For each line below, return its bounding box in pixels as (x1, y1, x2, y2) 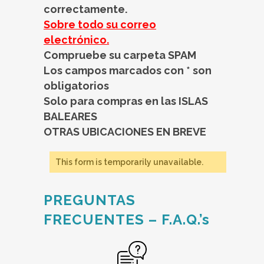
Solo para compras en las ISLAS (44, 95, 208, 108)
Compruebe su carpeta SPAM (44, 49, 196, 62)
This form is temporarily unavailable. (55, 157, 203, 167)
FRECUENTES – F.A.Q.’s (44, 211, 210, 229)
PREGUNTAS (44, 192, 136, 209)
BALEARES (44, 110, 97, 123)
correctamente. (44, 3, 127, 16)
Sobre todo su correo (44, 18, 156, 31)
